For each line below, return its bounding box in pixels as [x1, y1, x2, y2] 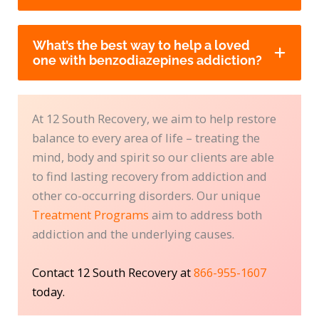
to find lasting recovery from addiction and [32, 168, 268, 185]
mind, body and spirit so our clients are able [32, 149, 275, 166]
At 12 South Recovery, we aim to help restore [32, 110, 277, 127]
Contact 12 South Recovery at [32, 264, 194, 281]
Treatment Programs [32, 206, 150, 224]
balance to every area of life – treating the [32, 130, 261, 147]
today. [32, 283, 66, 300]
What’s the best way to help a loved [33, 38, 251, 53]
